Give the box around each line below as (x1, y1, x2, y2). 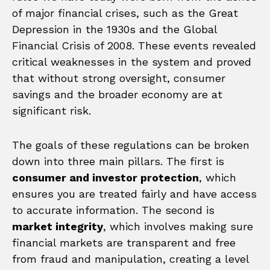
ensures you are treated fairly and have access (12, 187, 257, 200)
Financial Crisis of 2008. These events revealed (12, 39, 256, 52)
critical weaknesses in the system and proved (12, 55, 251, 68)
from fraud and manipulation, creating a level (12, 252, 249, 265)
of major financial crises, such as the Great (12, 6, 238, 19)
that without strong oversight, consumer (12, 71, 225, 84)
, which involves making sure (103, 219, 253, 233)
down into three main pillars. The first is (12, 154, 224, 168)
